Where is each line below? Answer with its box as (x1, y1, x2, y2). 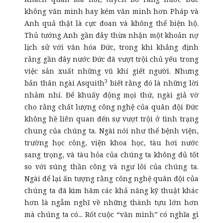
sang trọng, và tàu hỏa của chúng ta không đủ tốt (24, 150, 199, 159)
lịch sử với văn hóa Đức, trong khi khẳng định (24, 42, 199, 52)
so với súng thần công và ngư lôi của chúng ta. (24, 162, 199, 171)
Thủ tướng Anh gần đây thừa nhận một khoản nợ (24, 30, 199, 40)
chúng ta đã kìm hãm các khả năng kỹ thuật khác (24, 186, 199, 195)
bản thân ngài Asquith (24, 78, 105, 88)
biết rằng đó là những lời (108, 78, 199, 88)
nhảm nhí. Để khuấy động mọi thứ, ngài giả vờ (24, 90, 199, 100)
